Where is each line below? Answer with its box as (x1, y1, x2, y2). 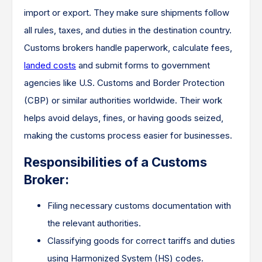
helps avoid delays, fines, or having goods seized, (24, 112, 223, 123)
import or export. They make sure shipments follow (24, 6, 229, 18)
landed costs (24, 59, 76, 71)
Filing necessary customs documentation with (47, 199, 231, 211)
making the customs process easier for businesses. (24, 129, 232, 141)
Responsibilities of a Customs (24, 154, 207, 170)
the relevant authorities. (47, 217, 141, 229)
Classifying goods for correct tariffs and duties (47, 235, 235, 246)
